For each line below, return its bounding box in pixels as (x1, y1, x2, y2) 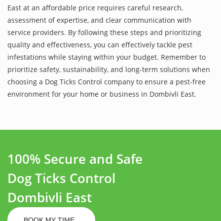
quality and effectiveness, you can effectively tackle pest (7, 39, 192, 49)
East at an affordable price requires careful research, (7, 2, 183, 12)
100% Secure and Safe (7, 149, 143, 168)
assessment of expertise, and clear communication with (7, 15, 191, 25)
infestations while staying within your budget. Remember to (7, 52, 206, 62)
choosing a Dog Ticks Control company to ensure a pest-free (7, 76, 206, 86)
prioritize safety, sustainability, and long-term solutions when (7, 64, 210, 74)
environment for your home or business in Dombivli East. (7, 89, 196, 99)
